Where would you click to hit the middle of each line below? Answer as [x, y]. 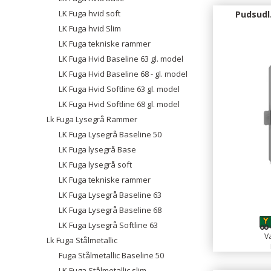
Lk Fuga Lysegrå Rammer [92, 119]
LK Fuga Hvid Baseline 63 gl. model [121, 59]
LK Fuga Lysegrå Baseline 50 [110, 134]
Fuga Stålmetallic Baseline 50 [111, 255]
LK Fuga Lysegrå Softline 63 [108, 225]
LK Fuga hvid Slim [90, 28]
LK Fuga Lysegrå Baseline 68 [110, 210]
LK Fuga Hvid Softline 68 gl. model [119, 104]
